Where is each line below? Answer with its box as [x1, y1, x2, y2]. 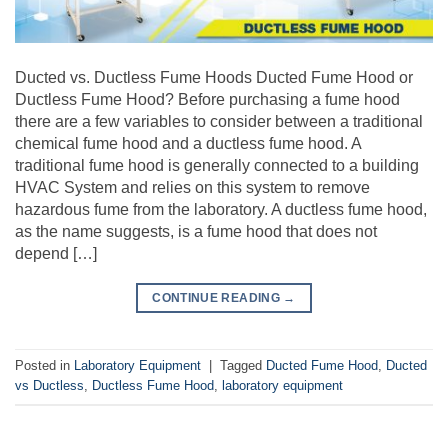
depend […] [15, 244, 97, 262]
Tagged [220, 358, 266, 374]
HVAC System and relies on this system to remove [15, 178, 370, 196]
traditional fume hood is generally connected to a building [15, 156, 419, 174]
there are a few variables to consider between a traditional [15, 112, 423, 130]
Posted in [15, 358, 74, 374]
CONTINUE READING [152, 290, 284, 305]
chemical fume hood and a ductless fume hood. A [15, 134, 361, 152]
